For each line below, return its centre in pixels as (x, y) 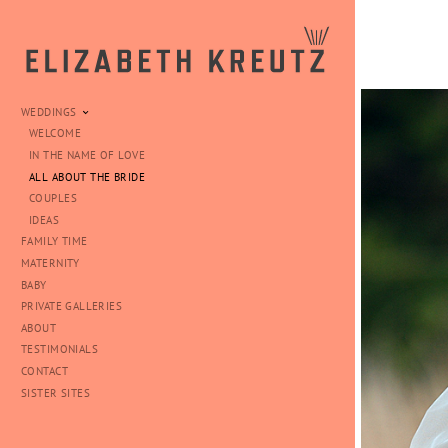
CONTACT (44, 370)
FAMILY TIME (54, 241)
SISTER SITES (56, 392)
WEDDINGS (50, 111)
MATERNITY (50, 262)
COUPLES (53, 198)
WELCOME (55, 133)
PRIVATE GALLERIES (72, 306)
